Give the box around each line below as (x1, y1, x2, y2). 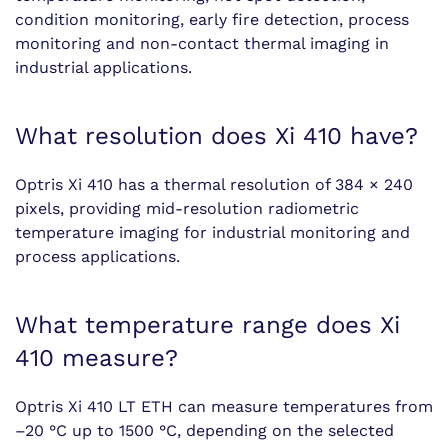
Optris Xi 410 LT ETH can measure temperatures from (15, 397, 433, 416)
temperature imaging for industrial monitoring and (15, 223, 410, 242)
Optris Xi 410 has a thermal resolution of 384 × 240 (15, 175, 413, 194)
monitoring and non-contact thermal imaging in (15, 34, 389, 53)
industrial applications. (15, 58, 192, 77)
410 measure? (15, 344, 178, 372)
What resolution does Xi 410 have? (15, 122, 418, 150)
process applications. (15, 247, 180, 266)
